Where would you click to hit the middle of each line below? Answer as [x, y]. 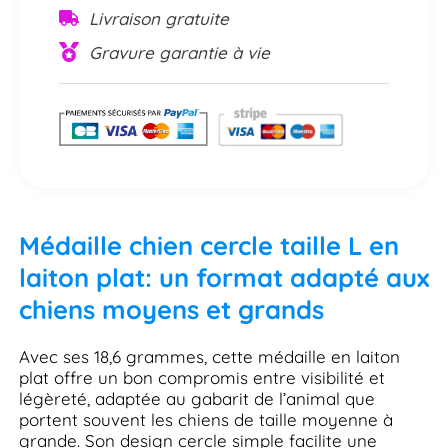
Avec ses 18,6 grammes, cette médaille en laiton [209, 357]
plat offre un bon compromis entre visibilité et [201, 378]
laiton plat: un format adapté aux [223, 277]
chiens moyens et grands [171, 309]
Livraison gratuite [158, 18]
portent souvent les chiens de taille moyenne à [205, 420]
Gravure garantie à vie [179, 52]
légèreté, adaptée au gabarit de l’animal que [196, 399]
